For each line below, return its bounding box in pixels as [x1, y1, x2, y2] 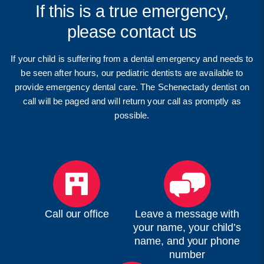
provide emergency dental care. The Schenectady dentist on [15, 81, 249, 92]
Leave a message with [134, 207, 240, 220]
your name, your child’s [133, 221, 241, 233]
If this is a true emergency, [35, 1, 229, 21]
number [169, 248, 205, 260]
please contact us [67, 22, 197, 41]
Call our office [45, 207, 109, 220]
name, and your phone [134, 235, 240, 247]
